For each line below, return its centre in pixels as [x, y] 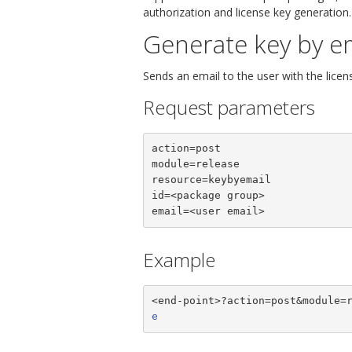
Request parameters [229, 107]
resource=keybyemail [211, 180]
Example [179, 259]
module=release [195, 164]
